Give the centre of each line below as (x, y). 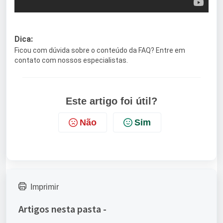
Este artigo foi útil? (111, 101)
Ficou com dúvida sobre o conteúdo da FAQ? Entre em (100, 50)
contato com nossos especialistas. (71, 60)
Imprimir (45, 187)
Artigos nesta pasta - (62, 209)
